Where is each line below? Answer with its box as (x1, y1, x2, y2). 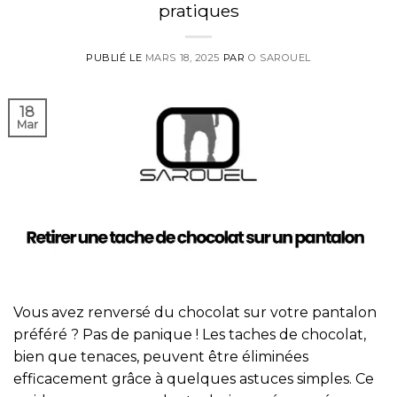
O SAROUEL (247, 51, 311, 65)
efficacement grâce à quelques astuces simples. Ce (13, 370, 374, 387)
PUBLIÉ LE (86, 51, 145, 65)
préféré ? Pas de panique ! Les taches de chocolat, (13, 325, 366, 343)
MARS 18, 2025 (144, 51, 221, 65)
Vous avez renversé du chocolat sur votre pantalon (13, 303, 377, 321)
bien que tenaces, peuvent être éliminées (13, 347, 308, 365)
